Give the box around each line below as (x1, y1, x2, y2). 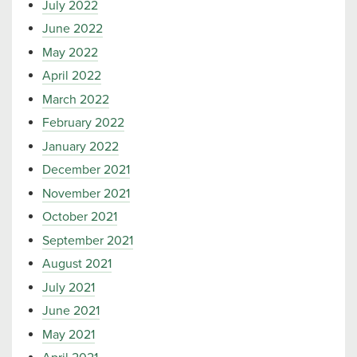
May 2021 (42, 326, 95, 343)
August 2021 (42, 256, 112, 272)
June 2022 (42, 21, 103, 37)
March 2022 (42, 91, 109, 108)
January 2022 (42, 138, 119, 155)
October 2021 (42, 209, 117, 225)
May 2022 (42, 44, 98, 61)
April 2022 (42, 68, 101, 84)
